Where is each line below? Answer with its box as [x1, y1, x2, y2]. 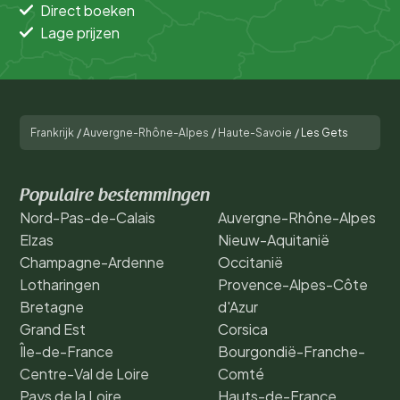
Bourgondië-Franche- [218, 341, 365, 361]
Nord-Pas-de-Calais [20, 207, 155, 227]
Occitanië [218, 252, 283, 271]
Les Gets [301, 125, 348, 139]
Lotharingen [20, 274, 100, 294]
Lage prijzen [40, 22, 120, 42]
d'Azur [218, 296, 258, 316]
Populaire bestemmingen [20, 187, 210, 205]
